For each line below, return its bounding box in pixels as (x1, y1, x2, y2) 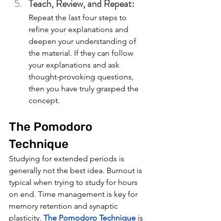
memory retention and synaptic (9, 201, 120, 211)
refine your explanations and (29, 25, 130, 35)
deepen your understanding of (29, 37, 138, 46)
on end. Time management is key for (9, 189, 140, 199)
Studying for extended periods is (9, 154, 126, 164)
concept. (29, 96, 62, 106)
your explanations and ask (29, 60, 121, 70)
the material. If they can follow (29, 48, 135, 58)
